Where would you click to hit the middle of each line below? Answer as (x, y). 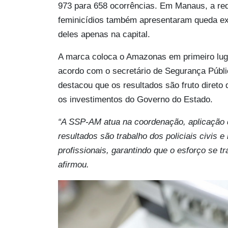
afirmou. (74, 165)
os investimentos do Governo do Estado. (135, 100)
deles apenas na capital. (105, 35)
